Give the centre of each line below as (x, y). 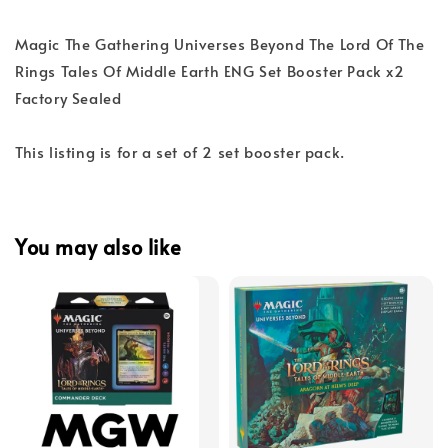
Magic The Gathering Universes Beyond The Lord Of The (220, 44)
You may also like (98, 246)
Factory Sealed (68, 98)
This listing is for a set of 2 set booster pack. (180, 152)
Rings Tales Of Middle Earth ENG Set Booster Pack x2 (210, 71)
